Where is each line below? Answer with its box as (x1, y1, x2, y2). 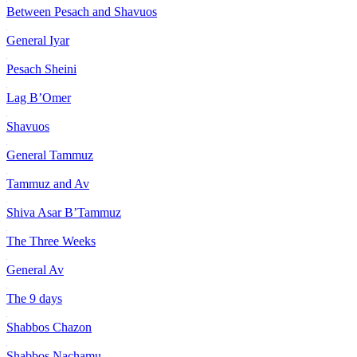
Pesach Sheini (6, 62, 76, 76)
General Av (6, 263, 64, 277)
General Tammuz (6, 148, 93, 163)
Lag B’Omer (6, 91, 71, 105)
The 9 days (6, 292, 62, 306)
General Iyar (6, 33, 69, 48)
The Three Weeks (6, 234, 96, 249)
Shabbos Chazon (6, 320, 92, 335)
